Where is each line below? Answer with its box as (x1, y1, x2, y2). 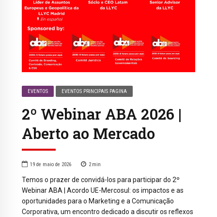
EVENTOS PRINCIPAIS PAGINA (62, 88, 127, 95)
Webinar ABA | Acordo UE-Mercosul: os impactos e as (22, 186, 184, 195)
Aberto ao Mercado (22, 124, 155, 143)
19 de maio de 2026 (30, 161, 71, 168)
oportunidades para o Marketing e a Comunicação (22, 197, 174, 205)
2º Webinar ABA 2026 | (22, 104, 182, 124)
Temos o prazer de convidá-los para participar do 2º (22, 176, 180, 184)
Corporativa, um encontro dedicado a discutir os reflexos (22, 208, 193, 216)
